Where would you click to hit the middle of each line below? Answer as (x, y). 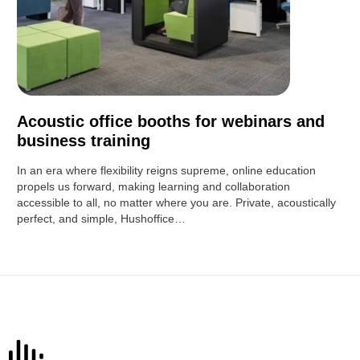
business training (84, 141)
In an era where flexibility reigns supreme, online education (167, 171)
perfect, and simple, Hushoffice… (102, 219)
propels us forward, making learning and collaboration (154, 187)
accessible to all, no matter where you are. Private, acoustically (177, 203)
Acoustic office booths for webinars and (171, 122)
